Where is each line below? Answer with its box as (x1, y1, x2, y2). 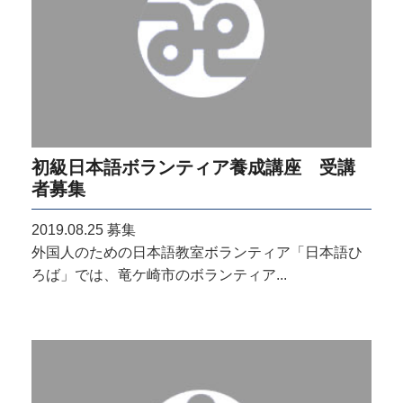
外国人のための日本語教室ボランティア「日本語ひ (31, 244, 363, 260)
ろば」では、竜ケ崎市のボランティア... (31, 266, 287, 282)
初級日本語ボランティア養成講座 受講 (31, 156, 355, 177)
